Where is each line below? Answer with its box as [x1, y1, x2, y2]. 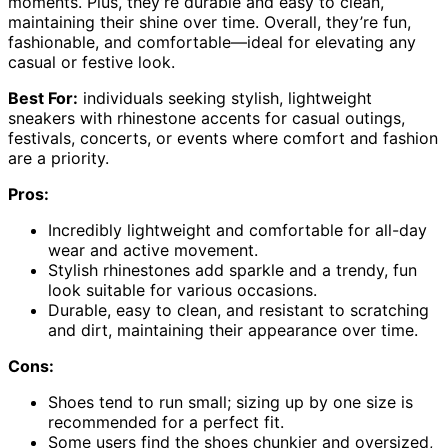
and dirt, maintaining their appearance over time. [48, 320, 418, 341]
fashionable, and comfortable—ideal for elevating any [8, 32, 416, 53]
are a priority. [8, 148, 109, 169]
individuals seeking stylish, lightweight [78, 88, 372, 109]
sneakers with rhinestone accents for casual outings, [8, 108, 405, 129]
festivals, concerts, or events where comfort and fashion [8, 128, 438, 149]
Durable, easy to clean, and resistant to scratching [48, 300, 429, 321]
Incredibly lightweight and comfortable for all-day [48, 220, 427, 241]
